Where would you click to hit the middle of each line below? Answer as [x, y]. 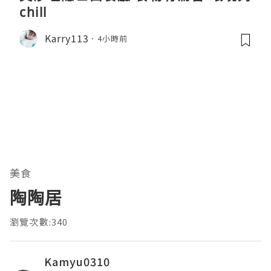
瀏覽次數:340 [39, 221]
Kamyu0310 [77, 261]
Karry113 [67, 38]
